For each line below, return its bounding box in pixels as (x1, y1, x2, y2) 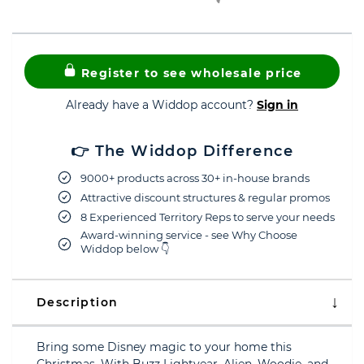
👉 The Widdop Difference (70, 142, 294, 160)
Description (37, 295, 119, 310)
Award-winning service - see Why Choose (80, 228, 297, 241)
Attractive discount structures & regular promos (80, 190, 330, 204)
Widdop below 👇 (80, 242, 169, 255)
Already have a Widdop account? (66, 97, 257, 112)
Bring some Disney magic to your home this (37, 340, 292, 354)
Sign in (257, 97, 298, 112)
